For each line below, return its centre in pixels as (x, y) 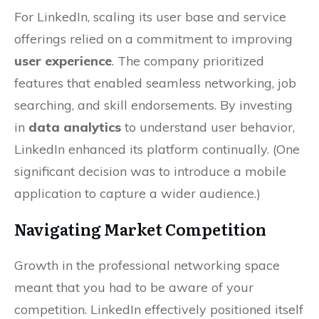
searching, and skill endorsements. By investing (153, 105)
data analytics (75, 127)
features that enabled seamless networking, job (155, 83)
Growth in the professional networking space (147, 266)
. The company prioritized (188, 61)
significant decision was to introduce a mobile (150, 172)
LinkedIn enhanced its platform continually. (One (157, 150)
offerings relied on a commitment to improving (153, 39)
